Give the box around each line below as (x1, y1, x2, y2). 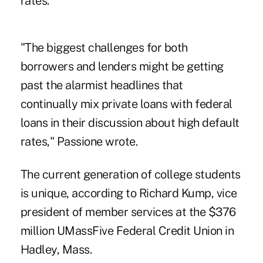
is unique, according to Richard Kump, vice (20, 186, 237, 200)
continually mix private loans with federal (20, 96, 232, 111)
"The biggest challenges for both (20, 40, 188, 55)
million (20, 223, 57, 238)
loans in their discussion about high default (20, 115, 240, 130)
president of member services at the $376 (20, 204, 236, 219)
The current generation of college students (20, 167, 241, 181)
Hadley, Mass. (20, 242, 92, 257)
